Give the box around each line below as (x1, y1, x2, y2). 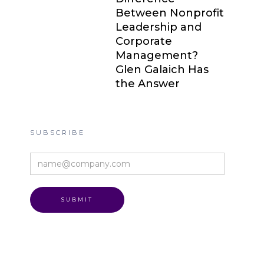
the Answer (115, 77, 180, 90)
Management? (115, 49, 198, 62)
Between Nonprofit (115, 6, 224, 19)
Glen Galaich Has (115, 63, 209, 76)
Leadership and (115, 21, 202, 34)
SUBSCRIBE (30, 128, 85, 137)
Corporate (115, 35, 172, 48)
